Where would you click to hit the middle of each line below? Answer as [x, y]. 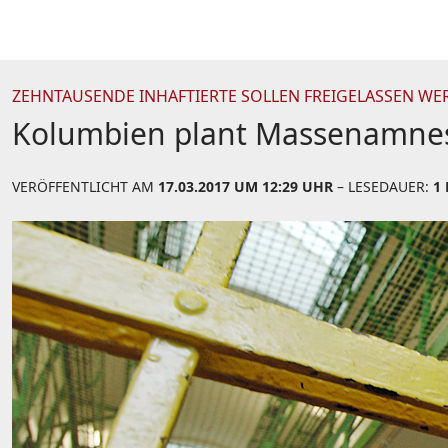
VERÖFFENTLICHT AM [85, 186]
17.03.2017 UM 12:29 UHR [245, 186]
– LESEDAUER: [383, 186]
